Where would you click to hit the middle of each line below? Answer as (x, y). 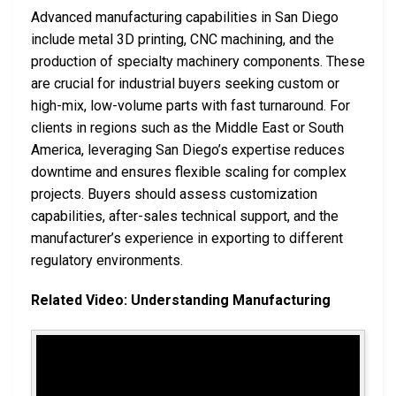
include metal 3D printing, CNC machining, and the (183, 39)
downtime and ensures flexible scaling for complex (189, 171)
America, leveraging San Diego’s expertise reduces (188, 149)
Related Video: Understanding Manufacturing (181, 301)
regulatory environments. (107, 260)
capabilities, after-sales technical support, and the (185, 216)
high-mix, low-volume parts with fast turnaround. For (190, 105)
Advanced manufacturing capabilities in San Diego (185, 17)
